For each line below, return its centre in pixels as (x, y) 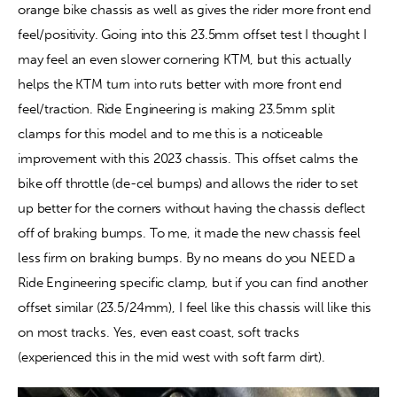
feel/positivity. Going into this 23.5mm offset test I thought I (194, 35)
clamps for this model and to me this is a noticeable (172, 134)
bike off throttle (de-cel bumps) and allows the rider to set (190, 184)
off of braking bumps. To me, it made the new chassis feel (191, 234)
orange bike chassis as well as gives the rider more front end (196, 10)
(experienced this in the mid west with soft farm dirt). (171, 358)
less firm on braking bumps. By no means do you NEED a (188, 258)
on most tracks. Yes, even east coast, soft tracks (160, 333)
